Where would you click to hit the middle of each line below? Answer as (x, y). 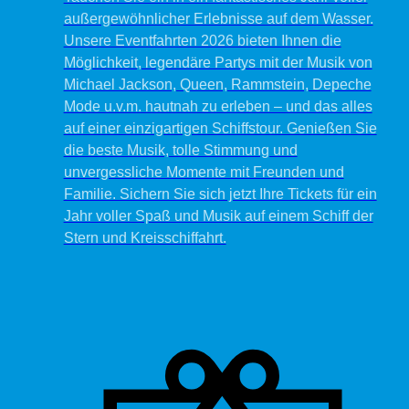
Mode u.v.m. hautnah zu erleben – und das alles (218, 107)
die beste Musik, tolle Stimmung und (180, 151)
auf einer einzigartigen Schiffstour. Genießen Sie (220, 129)
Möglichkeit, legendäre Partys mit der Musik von (218, 63)
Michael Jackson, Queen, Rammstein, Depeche (217, 85)
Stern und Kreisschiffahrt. (145, 238)
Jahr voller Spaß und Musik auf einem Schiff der (218, 216)
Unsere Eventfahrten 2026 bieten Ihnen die (202, 41)
